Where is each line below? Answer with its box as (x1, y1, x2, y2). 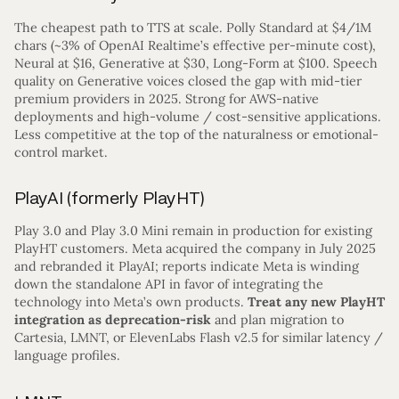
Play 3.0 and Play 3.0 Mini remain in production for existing (14, 223, 372, 240)
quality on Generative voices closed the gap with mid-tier (14, 72, 362, 89)
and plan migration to (211, 312, 344, 329)
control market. (14, 143, 108, 160)
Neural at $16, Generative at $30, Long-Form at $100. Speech (14, 54, 378, 71)
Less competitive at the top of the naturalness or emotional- (14, 126, 379, 142)
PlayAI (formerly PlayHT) (14, 188, 204, 209)
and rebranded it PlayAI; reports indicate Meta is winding (14, 258, 359, 275)
